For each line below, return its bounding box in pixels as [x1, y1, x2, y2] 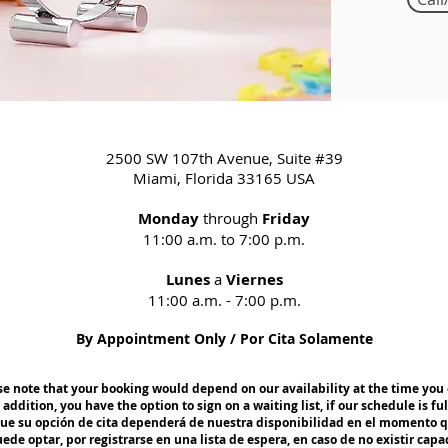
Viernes [225, 269, 283, 290]
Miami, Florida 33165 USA [133, 168, 315, 188]
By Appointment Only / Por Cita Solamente [75, 329, 373, 348]
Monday [138, 208, 199, 229]
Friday [262, 208, 310, 229]
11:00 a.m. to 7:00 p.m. [143, 229, 305, 249]
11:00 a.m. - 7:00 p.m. [147, 290, 301, 310]
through [199, 208, 262, 228]
